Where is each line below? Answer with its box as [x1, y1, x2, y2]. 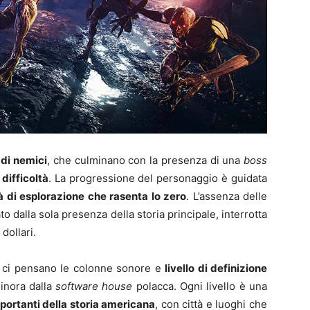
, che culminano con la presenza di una [47, 154, 244, 167]
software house [55, 280, 133, 293]
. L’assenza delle [186, 190, 267, 203]
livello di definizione [165, 262, 268, 275]
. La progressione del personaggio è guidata [48, 172, 268, 185]
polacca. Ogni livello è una [132, 280, 267, 293]
